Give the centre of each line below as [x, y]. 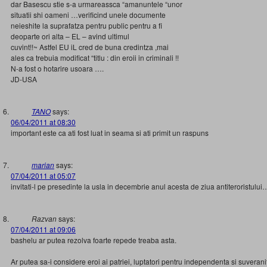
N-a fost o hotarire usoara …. [57, 68]
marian [43, 165]
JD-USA [24, 79]
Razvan [44, 218]
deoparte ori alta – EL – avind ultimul [70, 36]
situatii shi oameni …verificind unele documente [88, 15]
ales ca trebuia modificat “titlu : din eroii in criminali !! [95, 58]
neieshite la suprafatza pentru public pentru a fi [86, 25]
